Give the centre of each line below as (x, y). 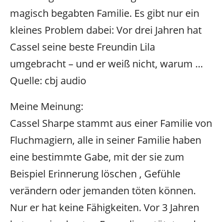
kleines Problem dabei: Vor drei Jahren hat (106, 30)
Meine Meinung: (47, 107)
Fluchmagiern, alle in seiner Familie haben (106, 140)
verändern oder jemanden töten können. (103, 191)
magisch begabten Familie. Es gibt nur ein (105, 13)
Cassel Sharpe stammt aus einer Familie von (111, 123)
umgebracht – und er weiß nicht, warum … (107, 63)
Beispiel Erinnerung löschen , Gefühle (95, 174)
